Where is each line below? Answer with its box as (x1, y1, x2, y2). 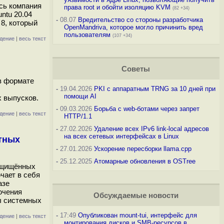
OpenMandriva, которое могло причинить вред (63, 23, 203, 31)
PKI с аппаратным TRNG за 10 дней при (93, 85, 215, 92)
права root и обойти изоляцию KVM (63, 3, 170, 11)
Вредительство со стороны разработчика (77, 16, 203, 23)
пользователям (63, 31, 110, 38)
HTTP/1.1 (63, 112, 92, 120)
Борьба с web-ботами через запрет (93, 105, 199, 112)
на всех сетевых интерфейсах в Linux (63, 132, 179, 140)
